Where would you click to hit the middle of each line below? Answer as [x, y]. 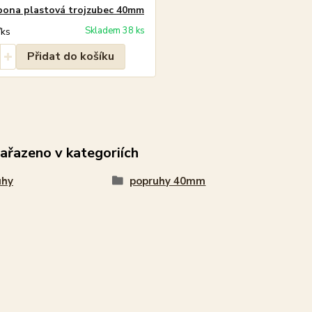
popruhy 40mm [168, 181]
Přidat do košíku [70, 56]
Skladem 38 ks [115, 30]
